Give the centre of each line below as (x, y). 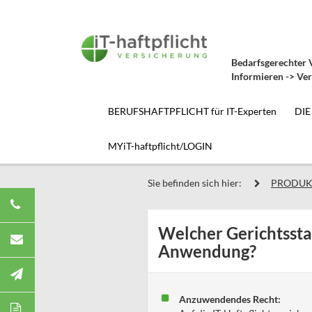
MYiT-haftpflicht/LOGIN (160, 146)
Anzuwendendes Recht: (230, 299)
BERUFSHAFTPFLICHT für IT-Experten (192, 111)
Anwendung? (207, 251)
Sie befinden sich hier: (195, 183)
